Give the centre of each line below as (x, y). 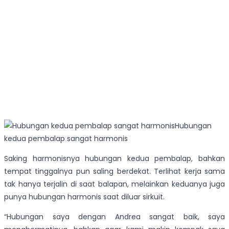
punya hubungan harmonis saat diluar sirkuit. (84, 197)
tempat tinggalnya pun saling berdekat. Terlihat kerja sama (114, 171)
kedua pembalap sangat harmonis (66, 139)
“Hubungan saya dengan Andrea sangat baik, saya (114, 217)
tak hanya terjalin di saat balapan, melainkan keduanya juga (114, 184)
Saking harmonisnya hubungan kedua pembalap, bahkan (114, 159)
